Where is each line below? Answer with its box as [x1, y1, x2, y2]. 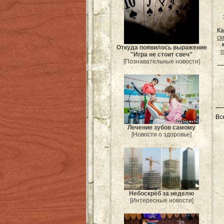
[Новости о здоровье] [131, 131, 191, 138]
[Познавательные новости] [123, 57, 200, 65]
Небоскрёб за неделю [129, 189, 194, 197]
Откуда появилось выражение [116, 43, 207, 51]
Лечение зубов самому [127, 124, 195, 131]
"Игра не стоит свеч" [130, 50, 192, 58]
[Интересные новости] [129, 196, 193, 204]
